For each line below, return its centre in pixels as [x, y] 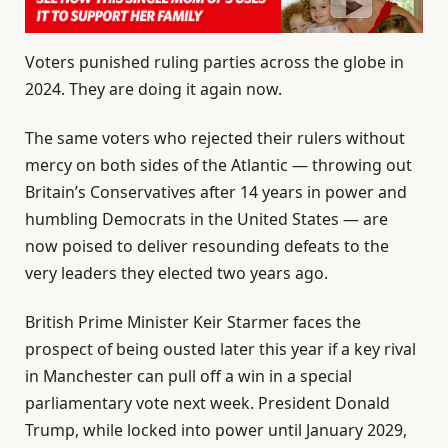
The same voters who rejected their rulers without [215, 137]
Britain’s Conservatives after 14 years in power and [216, 191]
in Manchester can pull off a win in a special [188, 376]
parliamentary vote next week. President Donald [207, 403]
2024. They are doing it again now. [153, 88]
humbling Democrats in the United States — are [206, 218]
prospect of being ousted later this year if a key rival [220, 349]
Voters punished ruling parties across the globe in [214, 61]
